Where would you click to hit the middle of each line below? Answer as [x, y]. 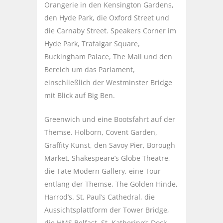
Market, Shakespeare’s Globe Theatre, [107, 158]
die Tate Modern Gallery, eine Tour [103, 171]
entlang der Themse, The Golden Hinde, [111, 184]
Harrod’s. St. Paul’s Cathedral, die [100, 197]
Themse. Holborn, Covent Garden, [101, 132]
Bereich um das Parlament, [90, 70]
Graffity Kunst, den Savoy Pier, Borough [110, 145]
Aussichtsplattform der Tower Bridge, [107, 210]
